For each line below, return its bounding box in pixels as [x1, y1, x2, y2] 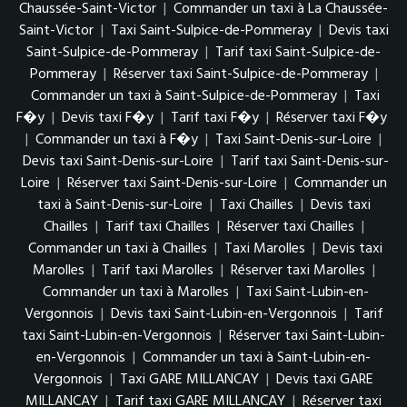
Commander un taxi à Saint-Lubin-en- [143, 346, 371, 371]
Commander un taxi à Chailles [28, 237, 207, 262]
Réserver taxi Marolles [230, 259, 365, 283]
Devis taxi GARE [276, 368, 373, 392]
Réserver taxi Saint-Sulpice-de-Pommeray [113, 63, 368, 87]
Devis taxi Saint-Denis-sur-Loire [22, 150, 213, 174]
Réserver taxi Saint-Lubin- [229, 324, 385, 349]
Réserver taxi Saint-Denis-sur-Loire [66, 172, 277, 196]
